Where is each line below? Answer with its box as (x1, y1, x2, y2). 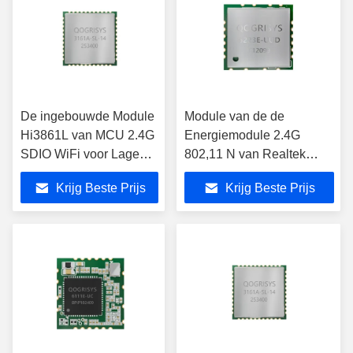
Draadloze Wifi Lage (184, 185, 299, 199)
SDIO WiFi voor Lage (20, 147, 139, 161)
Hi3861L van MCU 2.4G (20, 128, 154, 142)
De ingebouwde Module (20, 110, 154, 123)
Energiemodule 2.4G (184, 128, 300, 142)
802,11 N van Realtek (184, 147, 306, 161)
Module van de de (184, 110, 284, 123)
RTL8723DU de (184, 166, 273, 180)
